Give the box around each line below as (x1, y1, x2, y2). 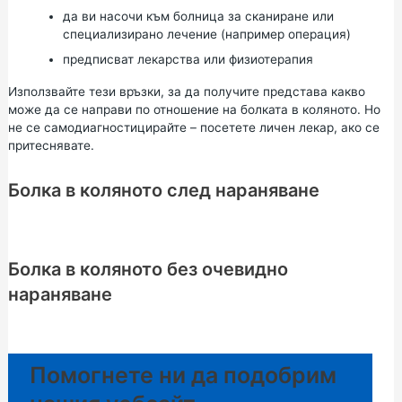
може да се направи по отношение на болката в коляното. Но (7, 101, 380, 117)
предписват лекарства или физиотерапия (62, 51, 313, 66)
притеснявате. (7, 137, 94, 153)
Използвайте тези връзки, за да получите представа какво (7, 83, 365, 99)
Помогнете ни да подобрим (29, 361, 336, 389)
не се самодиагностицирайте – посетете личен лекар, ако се (7, 119, 380, 135)
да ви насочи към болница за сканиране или (62, 8, 334, 23)
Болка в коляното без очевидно (7, 258, 288, 280)
